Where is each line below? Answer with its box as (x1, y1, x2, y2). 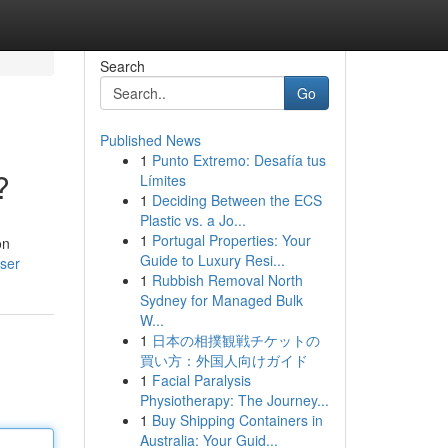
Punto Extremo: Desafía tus (151, 150, 326, 170)
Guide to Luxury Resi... (139, 250, 285, 270)
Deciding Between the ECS (151, 190, 322, 210)
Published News (99, 130, 201, 150)
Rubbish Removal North (151, 270, 303, 290)
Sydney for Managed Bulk (139, 290, 303, 310)
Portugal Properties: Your (151, 230, 311, 250)
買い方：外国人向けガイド (139, 350, 308, 370)
